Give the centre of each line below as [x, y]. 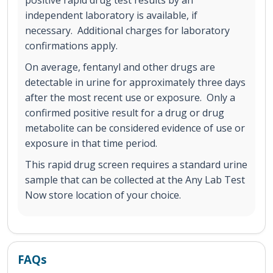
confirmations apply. [71, 46]
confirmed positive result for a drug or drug [125, 113]
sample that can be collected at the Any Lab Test [135, 180]
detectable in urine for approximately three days [135, 83]
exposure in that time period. [91, 144]
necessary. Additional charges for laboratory [127, 31]
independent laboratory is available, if [111, 16]
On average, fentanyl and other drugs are [120, 67]
